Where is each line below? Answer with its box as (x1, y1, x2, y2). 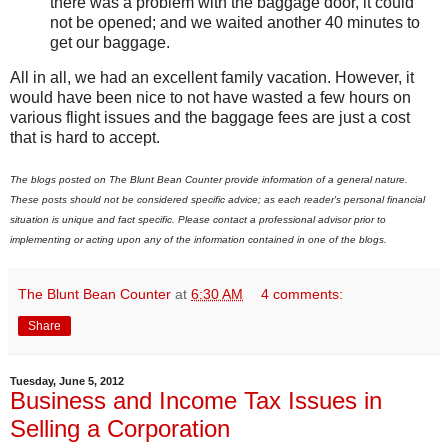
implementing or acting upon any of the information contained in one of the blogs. (10, 234, 387, 246)
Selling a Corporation (10, 415, 230, 443)
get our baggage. (50, 33, 170, 51)
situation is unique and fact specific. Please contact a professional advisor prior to (10, 214, 386, 226)
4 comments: (261, 286, 344, 303)
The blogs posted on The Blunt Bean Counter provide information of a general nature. (10, 174, 408, 186)
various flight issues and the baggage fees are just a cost (10, 109, 410, 127)
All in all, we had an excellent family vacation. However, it (10, 69, 414, 87)
